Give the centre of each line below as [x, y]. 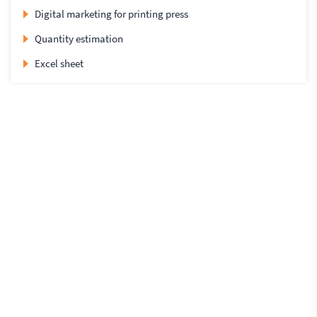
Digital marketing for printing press [111, 14]
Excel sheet [59, 64]
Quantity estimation [79, 39]
